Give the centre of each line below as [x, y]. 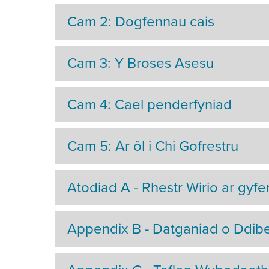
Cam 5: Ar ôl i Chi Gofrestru [153, 146]
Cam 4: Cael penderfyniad [150, 104]
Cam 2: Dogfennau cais [141, 22]
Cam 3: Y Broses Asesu [141, 63]
